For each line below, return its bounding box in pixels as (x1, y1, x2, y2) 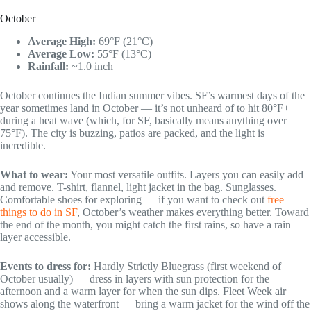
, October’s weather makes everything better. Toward (77, 205, 309, 218)
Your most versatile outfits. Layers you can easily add (68, 168, 303, 180)
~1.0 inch (69, 60, 113, 72)
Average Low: (28, 47, 94, 60)
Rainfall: (28, 60, 69, 72)
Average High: (28, 35, 96, 47)
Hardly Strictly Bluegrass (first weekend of (91, 260, 281, 272)
